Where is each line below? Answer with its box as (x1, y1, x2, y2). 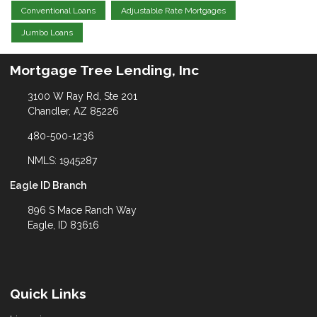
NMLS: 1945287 (27, 155, 97, 167)
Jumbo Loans (21, 28, 73, 38)
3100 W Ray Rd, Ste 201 (27, 91, 137, 103)
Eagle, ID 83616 (27, 219, 99, 231)
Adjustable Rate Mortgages (121, 5, 226, 16)
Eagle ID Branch (10, 180, 86, 192)
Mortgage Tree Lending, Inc (10, 62, 199, 79)
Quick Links (10, 286, 86, 302)
